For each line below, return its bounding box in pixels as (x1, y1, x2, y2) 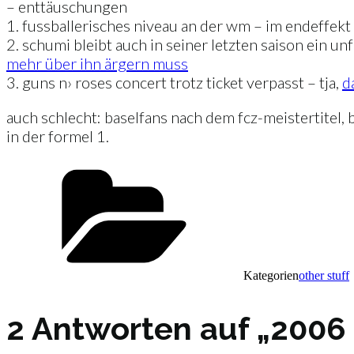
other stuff (299, 269, 349, 283)
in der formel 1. (6, 126, 109, 146)
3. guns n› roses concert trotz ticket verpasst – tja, (6, 73, 342, 92)
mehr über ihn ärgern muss (6, 54, 188, 73)
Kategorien (243, 269, 299, 283)
